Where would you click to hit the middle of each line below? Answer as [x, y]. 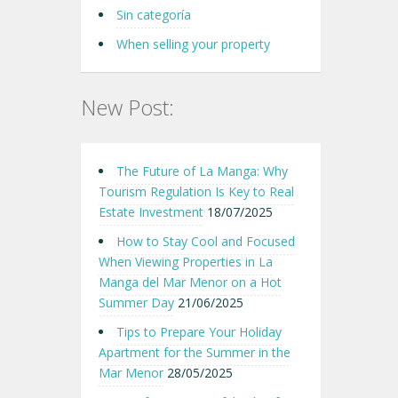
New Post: [127, 107]
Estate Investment [151, 212]
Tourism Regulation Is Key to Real [196, 191]
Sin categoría [154, 15]
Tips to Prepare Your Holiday [199, 332]
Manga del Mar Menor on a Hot [190, 282]
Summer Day [136, 302]
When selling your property [193, 44]
